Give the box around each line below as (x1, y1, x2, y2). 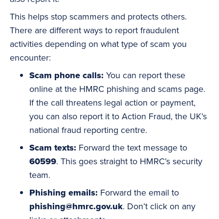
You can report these (104, 69, 185, 81)
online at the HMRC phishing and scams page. (29, 83, 205, 95)
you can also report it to (29, 110, 122, 122)
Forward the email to (98, 186, 179, 198)
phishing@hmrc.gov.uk (29, 200, 123, 213)
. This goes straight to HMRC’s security (56, 155, 202, 167)
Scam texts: (29, 141, 76, 154)
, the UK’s (171, 110, 207, 122)
